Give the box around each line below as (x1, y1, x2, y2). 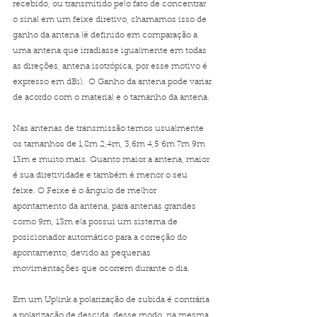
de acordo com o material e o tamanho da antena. (13, 93, 209, 102)
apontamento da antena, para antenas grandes (13, 202, 198, 211)
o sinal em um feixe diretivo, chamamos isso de (13, 16, 209, 24)
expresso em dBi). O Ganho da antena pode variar (13, 78, 214, 86)
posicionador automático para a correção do (13, 234, 189, 242)
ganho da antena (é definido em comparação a (13, 31, 200, 40)
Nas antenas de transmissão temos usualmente (13, 125, 206, 133)
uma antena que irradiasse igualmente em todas (13, 47, 209, 55)
